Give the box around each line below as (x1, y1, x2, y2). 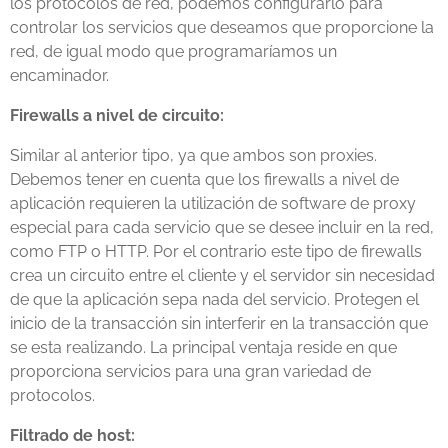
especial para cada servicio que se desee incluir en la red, (10, 218, 434, 237)
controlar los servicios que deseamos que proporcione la (10, 18, 434, 37)
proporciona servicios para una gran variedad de (10, 362, 371, 381)
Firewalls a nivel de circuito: (10, 106, 224, 125)
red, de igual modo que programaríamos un (10, 42, 337, 61)
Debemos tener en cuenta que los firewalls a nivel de (10, 170, 399, 189)
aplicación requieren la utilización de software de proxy (10, 194, 416, 213)
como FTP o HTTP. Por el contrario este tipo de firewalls (10, 242, 422, 261)
